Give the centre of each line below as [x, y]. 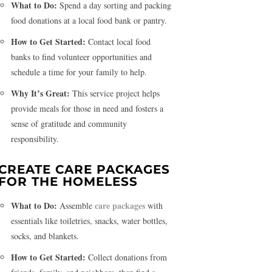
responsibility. [35, 139]
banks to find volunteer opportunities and [81, 57]
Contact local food [118, 42]
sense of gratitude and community [69, 124]
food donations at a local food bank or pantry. [89, 21]
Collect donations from [126, 257]
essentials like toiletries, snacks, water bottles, [89, 221]
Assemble [76, 206]
